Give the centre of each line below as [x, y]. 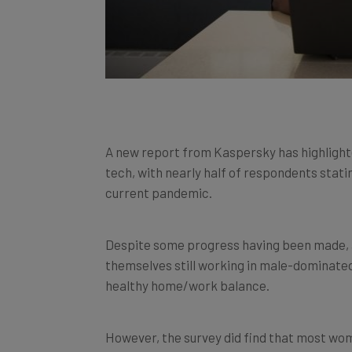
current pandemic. [159, 175]
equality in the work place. [180, 340]
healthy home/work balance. [187, 268]
